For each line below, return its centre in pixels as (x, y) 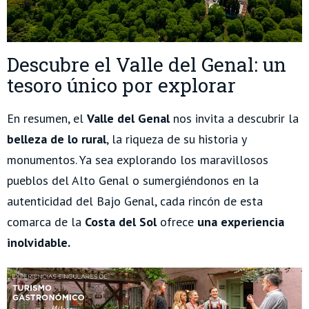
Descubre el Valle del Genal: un (147, 65)
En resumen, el (47, 119)
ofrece (177, 222)
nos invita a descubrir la (234, 119)
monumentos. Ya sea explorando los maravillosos (138, 160)
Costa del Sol (121, 222)
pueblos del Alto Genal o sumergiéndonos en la (133, 181)
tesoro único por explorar (121, 86)
